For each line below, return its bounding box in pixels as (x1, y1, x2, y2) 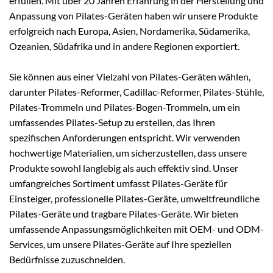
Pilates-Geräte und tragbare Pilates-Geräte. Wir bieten (9, 208, 238, 220)
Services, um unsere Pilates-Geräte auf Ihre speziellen (9, 238, 232, 250)
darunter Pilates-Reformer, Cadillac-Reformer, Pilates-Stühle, (9, 86, 264, 98)
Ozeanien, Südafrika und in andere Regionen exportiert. (9, 40, 239, 52)
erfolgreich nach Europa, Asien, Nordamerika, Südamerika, (9, 25, 250, 37)
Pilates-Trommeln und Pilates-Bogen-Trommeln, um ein (9, 101, 240, 113)
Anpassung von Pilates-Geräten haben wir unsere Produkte (9, 10, 258, 22)
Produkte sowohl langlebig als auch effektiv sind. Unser (9, 162, 238, 174)
